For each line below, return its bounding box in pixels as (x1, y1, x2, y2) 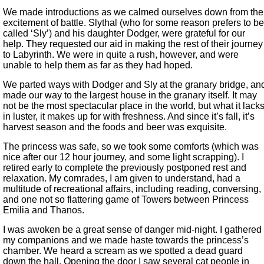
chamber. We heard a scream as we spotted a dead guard (3, 246, 243, 256)
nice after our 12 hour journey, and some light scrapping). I (3, 152, 244, 163)
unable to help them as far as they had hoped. (3, 60, 193, 71)
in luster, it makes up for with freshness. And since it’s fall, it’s (3, 111, 255, 122)
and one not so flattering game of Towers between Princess (3, 194, 249, 205)
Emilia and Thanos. (3, 205, 84, 216)
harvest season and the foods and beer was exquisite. (3, 122, 227, 133)
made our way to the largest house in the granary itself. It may (3, 90, 257, 101)
